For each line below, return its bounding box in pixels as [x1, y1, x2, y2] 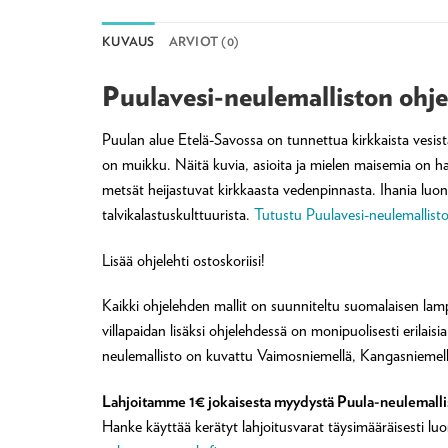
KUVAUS [102, 34, 155, 50]
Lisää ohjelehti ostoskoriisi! [102, 250, 265, 270]
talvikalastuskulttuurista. [102, 204, 254, 224]
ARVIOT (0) [168, 34, 240, 50]
